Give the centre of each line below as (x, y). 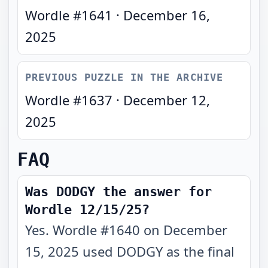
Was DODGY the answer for (118, 192)
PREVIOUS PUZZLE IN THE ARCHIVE (124, 77)
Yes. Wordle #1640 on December (126, 230)
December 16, (167, 15)
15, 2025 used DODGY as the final (130, 251)
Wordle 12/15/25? (87, 210)
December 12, (167, 100)
